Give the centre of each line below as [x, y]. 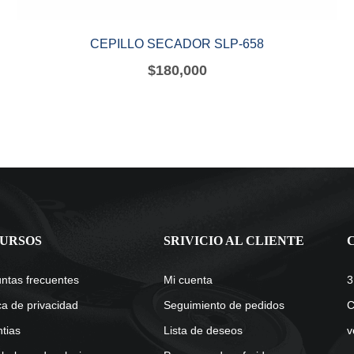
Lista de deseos [203, 331]
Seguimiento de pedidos [224, 305]
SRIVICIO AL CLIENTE [234, 241]
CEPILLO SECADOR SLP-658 [177, 43]
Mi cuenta [188, 280]
